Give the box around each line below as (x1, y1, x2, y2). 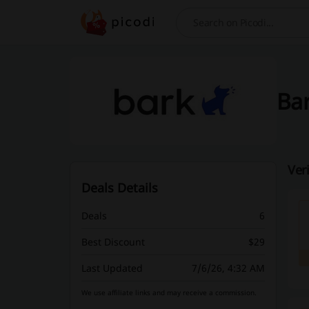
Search (176, 21, 212, 37)
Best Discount (81, 235, 145, 248)
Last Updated (81, 261, 143, 275)
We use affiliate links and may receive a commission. (81, 288, 257, 297)
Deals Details (81, 179, 158, 196)
